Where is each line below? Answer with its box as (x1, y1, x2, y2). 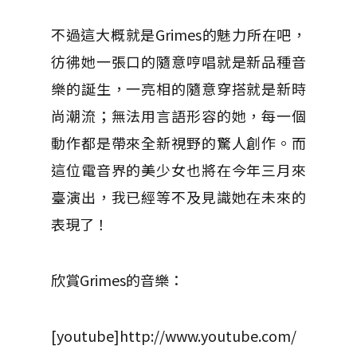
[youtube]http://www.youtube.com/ (51, 324, 296, 346)
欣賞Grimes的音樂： (51, 269, 183, 290)
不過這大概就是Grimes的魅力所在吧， (51, 23, 306, 45)
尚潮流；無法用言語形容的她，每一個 (51, 104, 306, 126)
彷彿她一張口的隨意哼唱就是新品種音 (51, 50, 306, 72)
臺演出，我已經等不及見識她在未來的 (51, 186, 306, 207)
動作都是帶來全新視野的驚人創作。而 (51, 131, 306, 153)
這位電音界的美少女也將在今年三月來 (51, 159, 306, 180)
